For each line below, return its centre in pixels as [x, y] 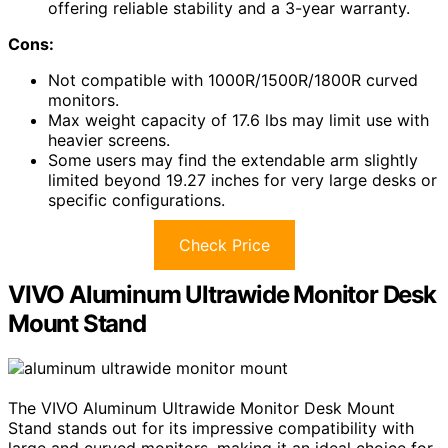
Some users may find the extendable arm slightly [233, 160]
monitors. [83, 100]
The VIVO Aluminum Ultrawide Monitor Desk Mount [201, 408]
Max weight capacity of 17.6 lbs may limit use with [238, 120]
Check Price [224, 245]
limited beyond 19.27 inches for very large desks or [242, 180]
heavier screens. [109, 140]
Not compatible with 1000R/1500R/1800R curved [233, 80]
